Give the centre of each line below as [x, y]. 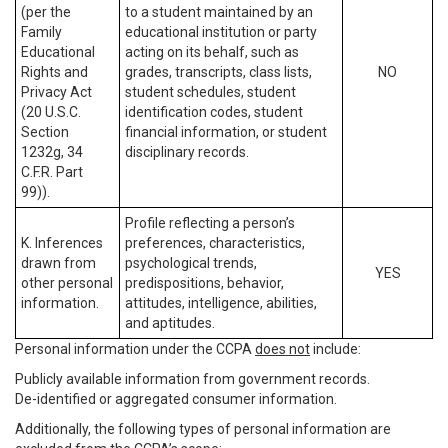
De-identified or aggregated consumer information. [176, 399]
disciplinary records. [187, 152]
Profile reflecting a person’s [210, 223]
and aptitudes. [170, 323]
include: [335, 349]
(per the [46, 12]
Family [41, 32]
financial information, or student [226, 132]
